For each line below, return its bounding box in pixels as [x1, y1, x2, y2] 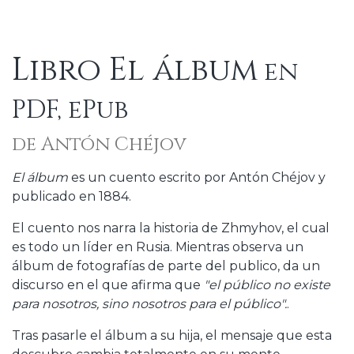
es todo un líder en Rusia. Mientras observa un [12, 239, 303, 254]
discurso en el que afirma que [12, 277, 204, 292]
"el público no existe [204, 277, 330, 292]
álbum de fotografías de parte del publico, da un [12, 258, 320, 273]
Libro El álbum [12, 48, 258, 92]
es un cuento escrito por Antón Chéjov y [68, 169, 326, 185]
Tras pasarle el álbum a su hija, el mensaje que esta [12, 327, 332, 343]
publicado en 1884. [12, 188, 131, 204]
